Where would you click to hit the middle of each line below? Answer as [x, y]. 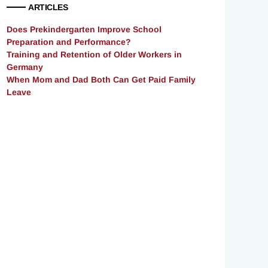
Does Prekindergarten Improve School [84, 30]
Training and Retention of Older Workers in [94, 55]
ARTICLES [48, 7]
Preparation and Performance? [69, 42]
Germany [25, 67]
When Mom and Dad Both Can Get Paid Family [101, 80]
